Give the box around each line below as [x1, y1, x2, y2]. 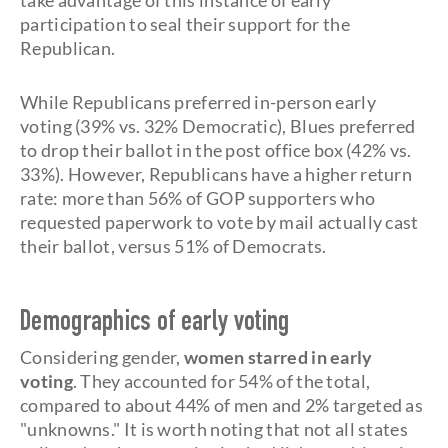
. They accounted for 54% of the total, [72, 370, 371, 392]
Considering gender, [20, 346, 184, 368]
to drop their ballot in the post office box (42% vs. [20, 139, 412, 161]
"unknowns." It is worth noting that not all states [20, 418, 408, 440]
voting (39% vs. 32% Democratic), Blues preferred [20, 115, 416, 137]
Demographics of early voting [20, 310, 290, 338]
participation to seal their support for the [20, 13, 350, 35]
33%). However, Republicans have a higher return [20, 163, 413, 185]
